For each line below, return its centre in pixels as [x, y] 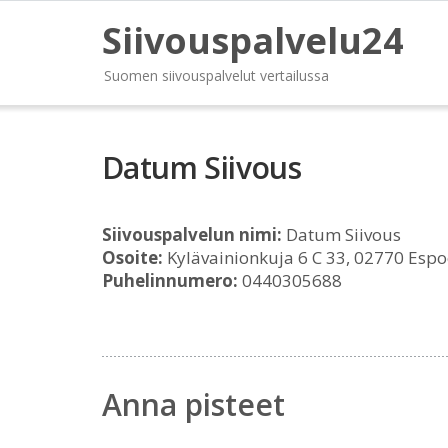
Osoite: [132, 257]
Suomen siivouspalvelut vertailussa [216, 75]
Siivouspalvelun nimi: [192, 234]
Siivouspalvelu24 [253, 40]
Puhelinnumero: [170, 280]
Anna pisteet [193, 404]
